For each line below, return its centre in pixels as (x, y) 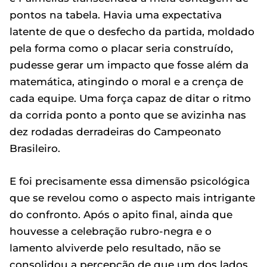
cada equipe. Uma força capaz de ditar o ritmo (130, 98)
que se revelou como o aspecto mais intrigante (132, 198)
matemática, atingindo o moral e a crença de (126, 82)
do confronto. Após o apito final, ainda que (121, 215)
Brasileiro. (35, 148)
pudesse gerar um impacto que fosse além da (129, 65)
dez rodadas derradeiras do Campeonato (115, 132)
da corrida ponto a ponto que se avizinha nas (128, 115)
